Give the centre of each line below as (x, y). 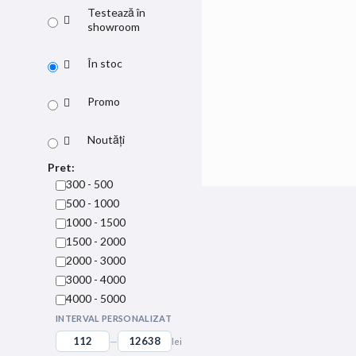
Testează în (116, 12)
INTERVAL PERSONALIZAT (114, 318)
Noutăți (106, 139)
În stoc (105, 63)
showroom (114, 26)
